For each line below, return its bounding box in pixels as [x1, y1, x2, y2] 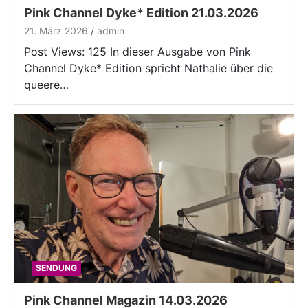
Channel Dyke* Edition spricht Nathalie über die [24, 60, 273, 75]
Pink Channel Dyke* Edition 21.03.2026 [24, 5, 258, 20]
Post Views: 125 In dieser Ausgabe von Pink [24, 44, 251, 58]
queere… [24, 77, 69, 91]
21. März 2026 [24, 24, 88, 36]
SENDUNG [35, 262, 77, 273]
